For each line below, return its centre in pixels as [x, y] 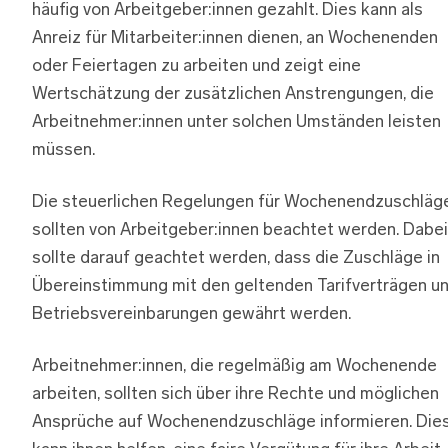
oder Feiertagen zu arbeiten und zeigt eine [196, 67]
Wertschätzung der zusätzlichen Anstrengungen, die [233, 95]
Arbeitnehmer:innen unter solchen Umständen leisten [236, 123]
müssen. [63, 151]
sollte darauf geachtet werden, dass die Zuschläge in [236, 259]
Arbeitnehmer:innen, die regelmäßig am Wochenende [234, 367]
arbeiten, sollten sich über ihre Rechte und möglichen [235, 395]
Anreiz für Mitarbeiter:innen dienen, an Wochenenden [235, 39]
